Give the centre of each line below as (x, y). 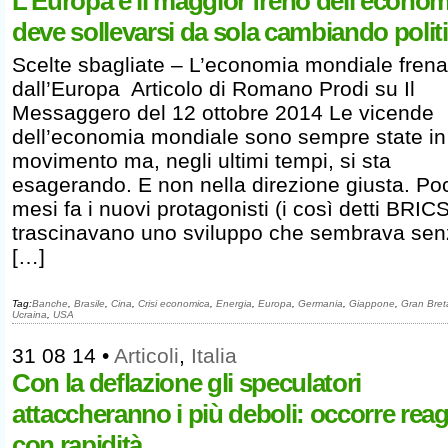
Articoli (146, 355)
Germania (320, 303)
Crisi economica (174, 303)
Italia (214, 355)
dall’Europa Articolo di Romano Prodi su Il (213, 88)
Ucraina (29, 314)
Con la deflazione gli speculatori (186, 383)
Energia (234, 303)
